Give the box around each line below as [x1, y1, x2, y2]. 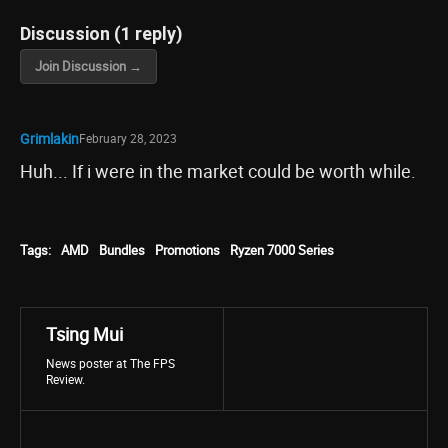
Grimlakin [20, 129, 79, 148]
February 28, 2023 [79, 130, 177, 146]
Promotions [155, 241, 220, 259]
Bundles [99, 241, 145, 259]
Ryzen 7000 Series [230, 241, 334, 259]
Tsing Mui [46, 322, 123, 346]
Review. [46, 371, 85, 387]
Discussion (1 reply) [20, 23, 183, 44]
